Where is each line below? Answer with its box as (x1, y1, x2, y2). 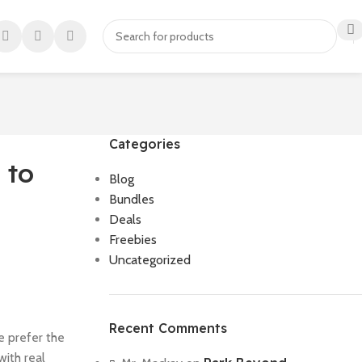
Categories (108, 136, 180, 152)
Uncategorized (108, 252, 191, 267)
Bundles (108, 192, 154, 207)
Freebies (108, 232, 157, 247)
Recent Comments (108, 320, 227, 336)
